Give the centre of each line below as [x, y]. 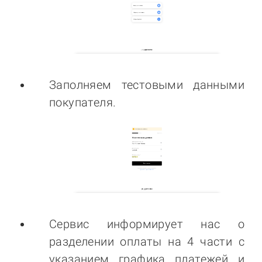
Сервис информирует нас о [147, 224]
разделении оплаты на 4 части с [147, 241]
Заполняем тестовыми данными [147, 85]
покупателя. [83, 103]
